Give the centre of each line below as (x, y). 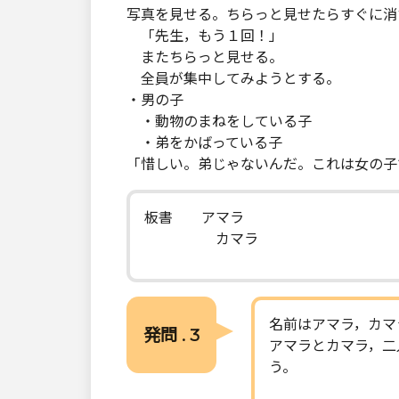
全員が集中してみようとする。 (233, 79)
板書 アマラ (194, 218)
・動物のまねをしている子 (219, 122)
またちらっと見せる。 (205, 57)
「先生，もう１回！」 (205, 36)
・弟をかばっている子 (204, 143)
